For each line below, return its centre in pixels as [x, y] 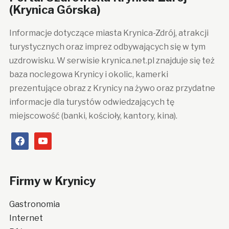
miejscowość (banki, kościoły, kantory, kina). [93, 116]
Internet [26, 218]
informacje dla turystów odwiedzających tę [91, 102]
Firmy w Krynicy [52, 181]
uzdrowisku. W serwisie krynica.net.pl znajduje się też [112, 61]
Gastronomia [34, 204]
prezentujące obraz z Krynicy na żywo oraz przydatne [112, 88]
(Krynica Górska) [54, 10]
